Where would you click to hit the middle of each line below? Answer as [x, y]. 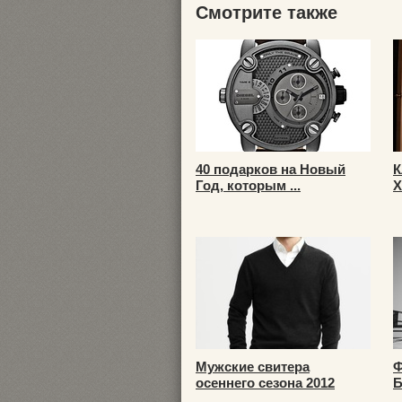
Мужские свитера [253, 367]
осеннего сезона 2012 [265, 383]
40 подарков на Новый [271, 169]
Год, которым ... [248, 185]
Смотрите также [267, 13]
